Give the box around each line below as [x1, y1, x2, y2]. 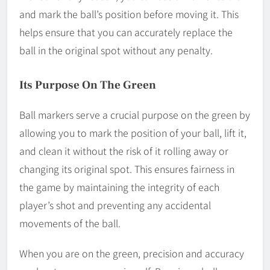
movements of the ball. [19, 216, 121, 231]
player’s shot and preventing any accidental [19, 198, 211, 213]
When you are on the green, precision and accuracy [19, 246, 244, 261]
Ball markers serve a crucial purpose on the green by [19, 107, 250, 122]
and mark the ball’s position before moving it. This [19, 7, 239, 22]
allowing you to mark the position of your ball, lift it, [19, 125, 246, 140]
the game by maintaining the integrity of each [19, 180, 219, 195]
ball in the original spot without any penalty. [19, 43, 213, 58]
